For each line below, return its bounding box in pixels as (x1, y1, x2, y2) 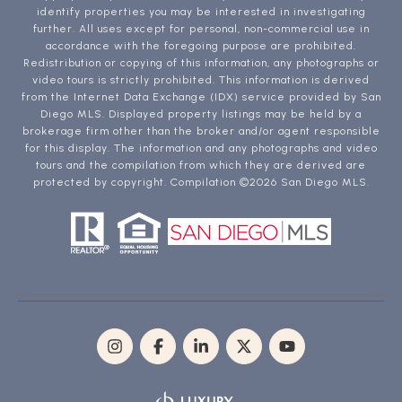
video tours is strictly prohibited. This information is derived (32, 74, 370, 87)
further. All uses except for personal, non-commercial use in (32, 22, 370, 36)
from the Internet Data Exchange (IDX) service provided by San (21, 91, 381, 104)
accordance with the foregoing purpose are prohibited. (46, 39, 356, 53)
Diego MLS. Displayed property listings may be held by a (40, 108, 362, 121)
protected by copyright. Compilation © (32, 176, 249, 189)
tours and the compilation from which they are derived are (36, 159, 366, 172)
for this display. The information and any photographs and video (24, 142, 378, 155)
